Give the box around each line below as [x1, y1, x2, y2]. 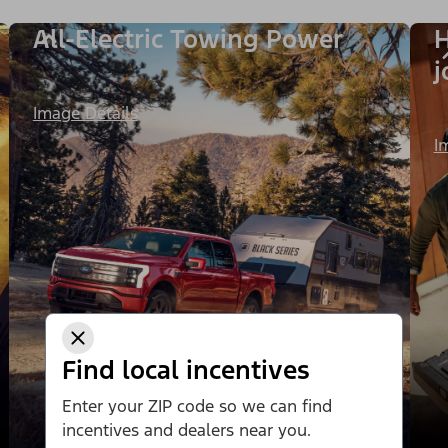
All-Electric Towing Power [32, 22, 343, 55]
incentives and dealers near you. [62, 418, 311, 441]
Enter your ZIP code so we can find [62, 394, 332, 417]
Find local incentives [62, 353, 310, 386]
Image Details [32, 102, 138, 125]
